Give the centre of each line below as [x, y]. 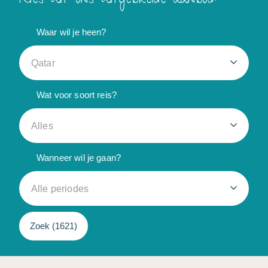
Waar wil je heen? [71, 32]
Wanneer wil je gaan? [79, 158]
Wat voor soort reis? [77, 95]
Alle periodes [60, 189]
